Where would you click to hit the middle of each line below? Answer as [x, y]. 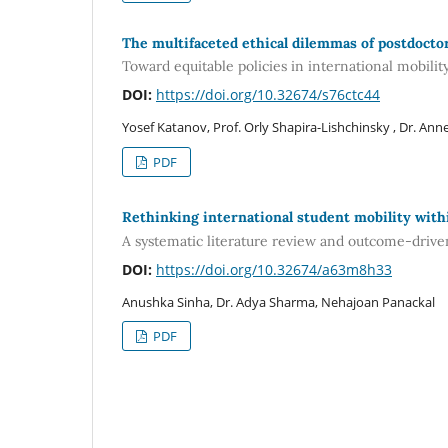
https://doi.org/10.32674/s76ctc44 [268, 95]
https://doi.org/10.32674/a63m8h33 [274, 269]
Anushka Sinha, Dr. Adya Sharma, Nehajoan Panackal [278, 301]
